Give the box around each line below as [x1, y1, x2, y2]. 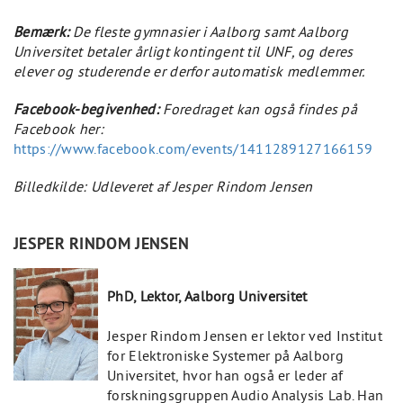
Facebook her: [13, 120, 103, 138]
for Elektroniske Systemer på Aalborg [107, 346, 344, 364]
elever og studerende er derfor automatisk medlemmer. [13, 62, 365, 80]
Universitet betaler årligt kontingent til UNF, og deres [13, 42, 354, 60]
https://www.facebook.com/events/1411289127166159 [13, 139, 373, 157]
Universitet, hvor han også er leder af [107, 366, 344, 384]
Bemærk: [13, 22, 70, 40]
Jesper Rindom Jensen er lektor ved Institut [107, 327, 382, 345]
